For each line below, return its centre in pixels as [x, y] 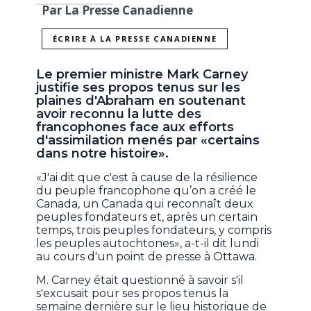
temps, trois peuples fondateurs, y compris [154, 230]
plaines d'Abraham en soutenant [141, 101]
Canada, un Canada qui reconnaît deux [145, 204]
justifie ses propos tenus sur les [138, 88]
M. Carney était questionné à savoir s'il [140, 280]
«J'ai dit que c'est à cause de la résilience [147, 178]
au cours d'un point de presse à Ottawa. [147, 257]
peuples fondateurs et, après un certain [147, 217]
